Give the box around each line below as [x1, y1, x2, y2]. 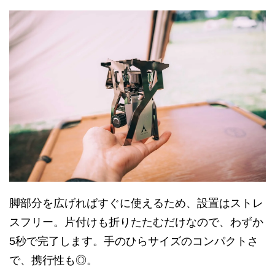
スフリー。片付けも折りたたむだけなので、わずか [9, 215, 263, 228]
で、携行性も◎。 [9, 254, 98, 266]
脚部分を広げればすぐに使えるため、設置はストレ [9, 196, 263, 209]
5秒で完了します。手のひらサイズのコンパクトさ [9, 234, 258, 247]
